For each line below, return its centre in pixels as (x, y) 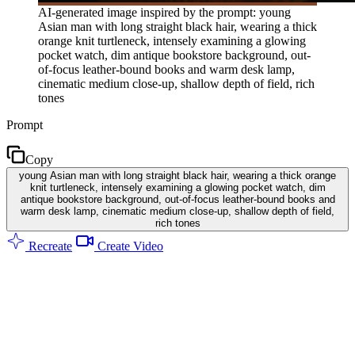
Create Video (129, 246)
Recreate (49, 246)
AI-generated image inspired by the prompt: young (164, 12)
